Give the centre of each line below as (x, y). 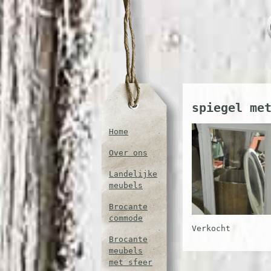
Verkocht (211, 229)
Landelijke (133, 174)
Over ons (128, 153)
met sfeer (131, 262)
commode (126, 218)
